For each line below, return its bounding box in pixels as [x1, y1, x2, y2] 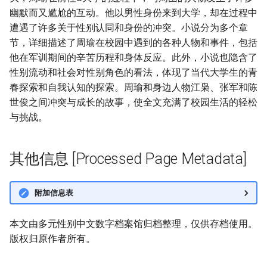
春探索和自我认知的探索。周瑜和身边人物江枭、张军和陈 [10, 82, 257, 93]
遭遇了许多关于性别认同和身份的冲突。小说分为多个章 [10, 22, 248, 33]
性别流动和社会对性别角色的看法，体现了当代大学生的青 [10, 67, 257, 78]
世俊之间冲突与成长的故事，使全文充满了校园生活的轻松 [10, 97, 257, 108]
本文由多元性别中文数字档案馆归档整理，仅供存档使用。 [10, 218, 257, 229]
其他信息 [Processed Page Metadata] [10, 150, 247, 167]
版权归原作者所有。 [10, 233, 95, 244]
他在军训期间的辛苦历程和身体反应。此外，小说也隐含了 [10, 52, 257, 63]
